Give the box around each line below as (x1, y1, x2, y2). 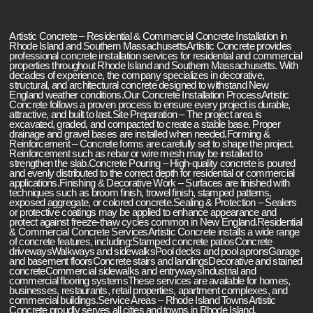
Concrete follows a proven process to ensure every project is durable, (9, 99, 291, 110)
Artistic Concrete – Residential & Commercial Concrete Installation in (9, 31, 287, 42)
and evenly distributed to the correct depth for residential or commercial (9, 168, 295, 179)
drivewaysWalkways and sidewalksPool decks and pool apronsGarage (9, 246, 300, 257)
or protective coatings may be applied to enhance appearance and (9, 207, 277, 218)
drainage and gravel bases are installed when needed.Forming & (9, 129, 270, 140)
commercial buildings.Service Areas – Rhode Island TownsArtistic (9, 295, 276, 306)
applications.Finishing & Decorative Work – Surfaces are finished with (9, 177, 290, 189)
